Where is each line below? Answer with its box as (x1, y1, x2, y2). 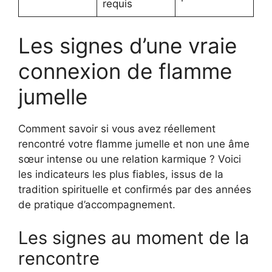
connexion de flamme (18, 58, 232, 84)
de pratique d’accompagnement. (18, 198, 175, 211)
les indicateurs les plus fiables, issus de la (18, 168, 223, 180)
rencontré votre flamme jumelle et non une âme (18, 137, 250, 150)
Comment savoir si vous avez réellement (18, 122, 216, 135)
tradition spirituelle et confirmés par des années (18, 183, 251, 195)
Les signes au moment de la (18, 227, 249, 249)
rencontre (18, 248, 100, 270)
